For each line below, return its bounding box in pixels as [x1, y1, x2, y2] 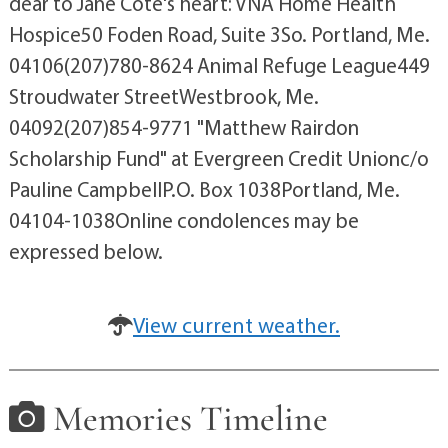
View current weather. [133, 311, 340, 339]
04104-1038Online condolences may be [8, 207, 359, 233]
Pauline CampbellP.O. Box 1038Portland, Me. [8, 176, 400, 202]
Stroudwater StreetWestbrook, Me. [8, 83, 319, 109]
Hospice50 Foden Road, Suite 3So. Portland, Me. [8, 21, 430, 47]
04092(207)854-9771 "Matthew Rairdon [8, 114, 359, 140]
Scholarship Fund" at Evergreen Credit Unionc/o [8, 145, 429, 171]
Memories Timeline [44, 397, 328, 440]
